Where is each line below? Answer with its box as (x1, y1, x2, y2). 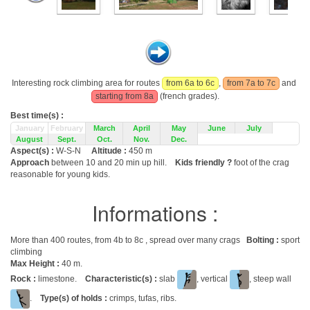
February (51, 124, 83, 132)
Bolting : (246, 235, 281, 245)
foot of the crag (232, 158, 289, 167)
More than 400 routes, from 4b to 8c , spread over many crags (10, 235, 246, 245)
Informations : (92, 198, 218, 228)
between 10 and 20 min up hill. (51, 158, 175, 167)
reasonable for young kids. (10, 170, 110, 179)
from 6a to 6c (166, 78, 215, 88)
